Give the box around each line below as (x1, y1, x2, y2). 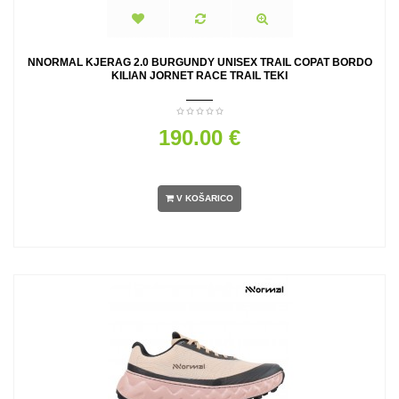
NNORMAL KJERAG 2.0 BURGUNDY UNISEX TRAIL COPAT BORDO (27, 56, 372, 69)
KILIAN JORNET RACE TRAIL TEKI (111, 69, 288, 82)
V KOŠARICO (176, 193, 233, 204)
